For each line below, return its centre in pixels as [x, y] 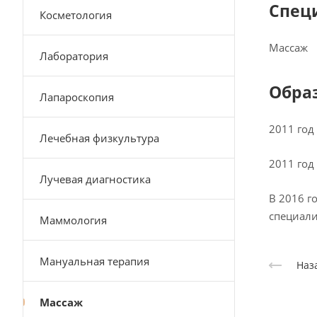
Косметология [76, 15]
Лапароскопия [77, 97]
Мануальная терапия [94, 261]
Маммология [73, 220]
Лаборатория [74, 56]
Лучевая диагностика [95, 179]
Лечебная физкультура [99, 138]
